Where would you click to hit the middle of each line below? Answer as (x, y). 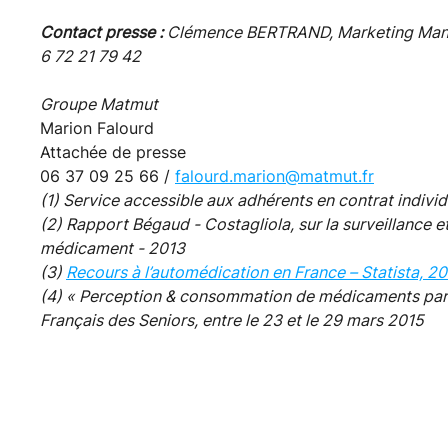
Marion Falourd (97, 127)
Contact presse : (103, 31)
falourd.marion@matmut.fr (274, 175)
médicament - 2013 (112, 247)
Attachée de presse (113, 151)
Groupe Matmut (99, 103)
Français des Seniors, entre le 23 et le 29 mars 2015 (234, 319)
